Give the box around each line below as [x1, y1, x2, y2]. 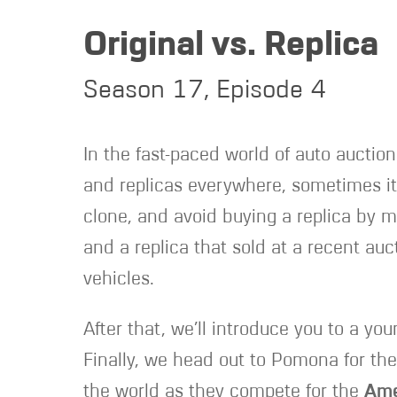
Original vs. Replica [83, 29, 379, 63]
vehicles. [83, 269, 160, 289]
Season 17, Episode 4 [83, 78, 327, 104]
